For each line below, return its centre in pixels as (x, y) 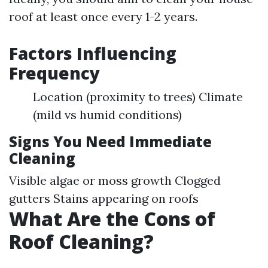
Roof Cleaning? (81, 241)
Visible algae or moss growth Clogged (115, 180)
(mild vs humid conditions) (107, 114)
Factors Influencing (93, 53)
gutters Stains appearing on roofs (104, 198)
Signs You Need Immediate (110, 141)
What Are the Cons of (112, 218)
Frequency (54, 73)
